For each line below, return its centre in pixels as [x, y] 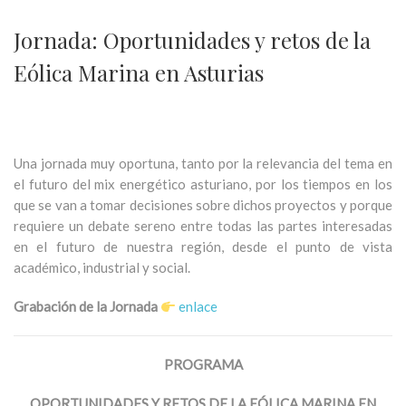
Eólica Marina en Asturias [139, 72]
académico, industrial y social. [102, 267]
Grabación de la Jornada [87, 306]
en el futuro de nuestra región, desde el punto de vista [203, 246]
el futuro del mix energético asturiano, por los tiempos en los [203, 184]
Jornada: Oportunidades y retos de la [192, 40]
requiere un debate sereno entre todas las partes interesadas [203, 226]
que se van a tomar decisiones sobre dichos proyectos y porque [203, 205]
